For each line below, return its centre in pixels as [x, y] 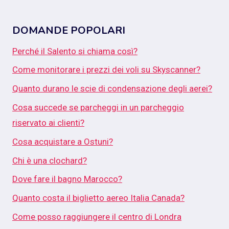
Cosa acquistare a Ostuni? [63, 141]
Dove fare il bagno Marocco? [67, 179]
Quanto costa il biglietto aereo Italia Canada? [98, 198]
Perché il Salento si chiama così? [75, 51]
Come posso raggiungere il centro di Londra [97, 216]
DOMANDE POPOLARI [69, 30]
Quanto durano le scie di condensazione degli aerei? [112, 89]
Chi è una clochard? [50, 160]
